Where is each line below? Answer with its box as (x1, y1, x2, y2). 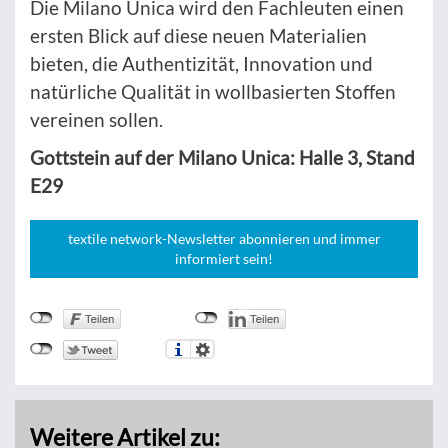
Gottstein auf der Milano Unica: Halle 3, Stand (30, 146, 415, 170)
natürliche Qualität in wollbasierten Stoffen (30, 80, 396, 104)
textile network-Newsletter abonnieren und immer (67, 230, 381, 248)
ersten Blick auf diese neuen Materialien (30, 24, 367, 48)
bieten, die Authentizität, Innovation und (30, 52, 373, 76)
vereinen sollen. (30, 108, 163, 132)
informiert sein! (175, 250, 273, 268)
